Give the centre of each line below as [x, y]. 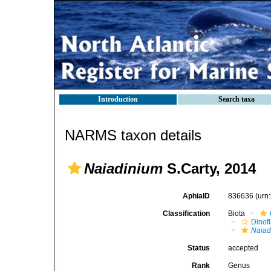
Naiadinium [123, 168]
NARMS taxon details [133, 135]
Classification [187, 214]
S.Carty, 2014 [209, 168]
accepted [243, 248]
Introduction [118, 99]
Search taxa [237, 99]
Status [199, 248]
